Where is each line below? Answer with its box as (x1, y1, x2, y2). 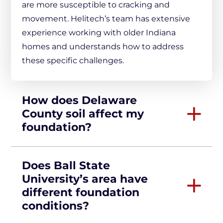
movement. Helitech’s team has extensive (22, 14, 190, 23)
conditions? (22, 199, 89, 213)
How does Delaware (22, 94, 137, 107)
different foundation (22, 186, 139, 199)
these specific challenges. (22, 56, 124, 65)
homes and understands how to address (22, 42, 184, 51)
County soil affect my (22, 107, 144, 120)
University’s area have (22, 172, 148, 186)
